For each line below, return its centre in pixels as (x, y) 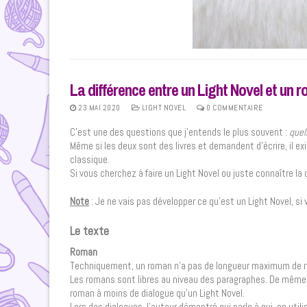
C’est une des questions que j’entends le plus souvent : (180, 132)
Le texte (89, 231)
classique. (90, 159)
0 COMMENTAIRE (234, 107)
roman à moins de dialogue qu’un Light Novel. (157, 293)
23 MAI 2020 (99, 107)
